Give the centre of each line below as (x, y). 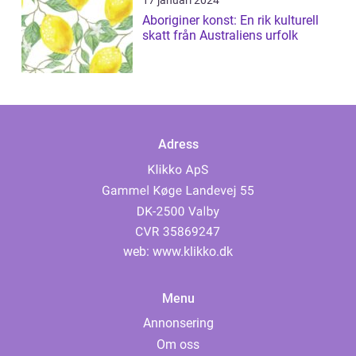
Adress (178, 145)
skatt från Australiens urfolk (220, 36)
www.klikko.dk (193, 252)
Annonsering (178, 323)
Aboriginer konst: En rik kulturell (230, 21)
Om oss (178, 345)
